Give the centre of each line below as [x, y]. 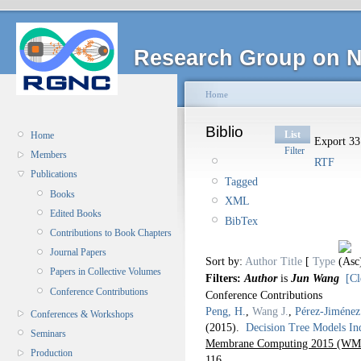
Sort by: [225, 261]
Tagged [241, 182]
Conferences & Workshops [82, 314]
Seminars [48, 334]
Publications [54, 174]
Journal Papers [78, 253]
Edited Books [76, 213]
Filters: [225, 278]
